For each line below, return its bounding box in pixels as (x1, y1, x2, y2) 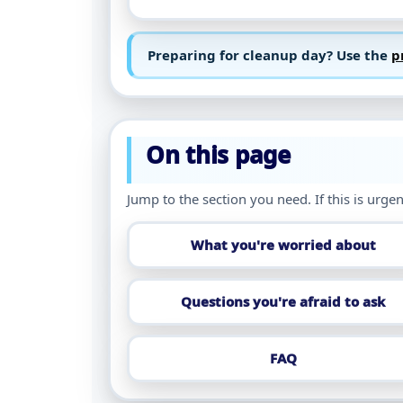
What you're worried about (190, 236, 376, 255)
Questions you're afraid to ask (181, 292, 386, 311)
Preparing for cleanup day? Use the (148, 46, 391, 65)
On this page (146, 139, 291, 172)
